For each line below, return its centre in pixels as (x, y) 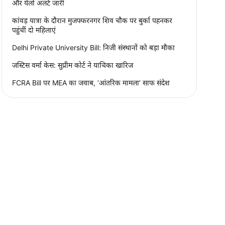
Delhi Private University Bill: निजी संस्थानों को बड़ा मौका (93, 47)
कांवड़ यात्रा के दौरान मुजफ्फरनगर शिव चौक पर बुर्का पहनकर (92, 20)
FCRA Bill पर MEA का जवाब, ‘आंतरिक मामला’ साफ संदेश (91, 82)
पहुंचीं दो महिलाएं (34, 30)
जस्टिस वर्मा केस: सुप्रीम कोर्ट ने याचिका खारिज (72, 65)
